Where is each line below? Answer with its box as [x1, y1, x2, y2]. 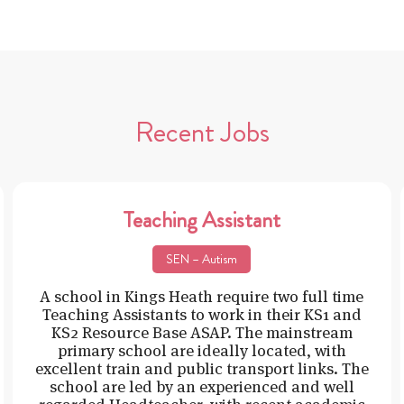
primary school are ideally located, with [57, 339, 346, 361]
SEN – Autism [166, 249, 238, 268]
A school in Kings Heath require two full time [40, 285, 364, 307]
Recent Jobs [134, 110, 270, 152]
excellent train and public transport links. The [34, 357, 369, 379]
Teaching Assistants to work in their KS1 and [41, 303, 362, 325]
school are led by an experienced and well [49, 375, 354, 397]
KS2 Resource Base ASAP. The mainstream [50, 321, 353, 343]
